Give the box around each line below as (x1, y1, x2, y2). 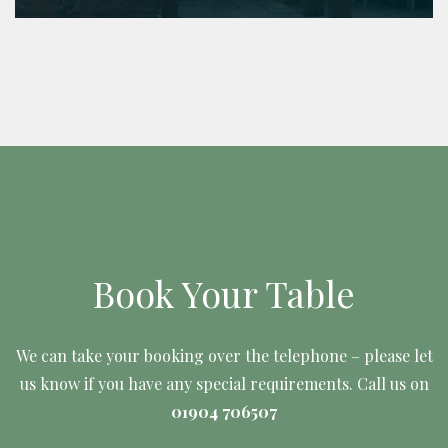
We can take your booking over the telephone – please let (15, 344, 433, 366)
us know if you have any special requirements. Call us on (19, 372, 429, 394)
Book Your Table (93, 269, 355, 318)
